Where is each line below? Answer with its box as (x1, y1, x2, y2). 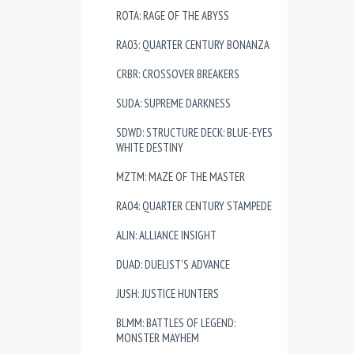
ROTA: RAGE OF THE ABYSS (116, 8, 229, 23)
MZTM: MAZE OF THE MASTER (116, 169, 245, 184)
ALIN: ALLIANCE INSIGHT (116, 228, 217, 243)
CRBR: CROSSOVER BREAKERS (116, 66, 239, 81)
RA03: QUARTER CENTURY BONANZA (116, 37, 269, 52)
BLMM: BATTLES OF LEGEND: (116, 315, 235, 330)
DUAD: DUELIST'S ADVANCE (116, 257, 230, 272)
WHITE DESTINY (116, 140, 183, 155)
